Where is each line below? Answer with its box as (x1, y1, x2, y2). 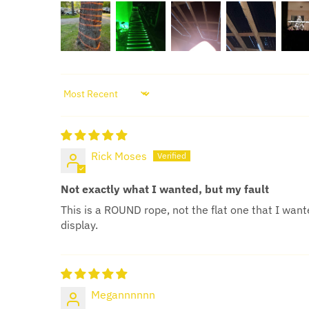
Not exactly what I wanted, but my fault (61, 181, 269, 196)
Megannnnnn (91, 287, 155, 301)
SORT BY (60, 92, 97, 103)
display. (61, 217, 98, 232)
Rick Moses (91, 148, 147, 163)
